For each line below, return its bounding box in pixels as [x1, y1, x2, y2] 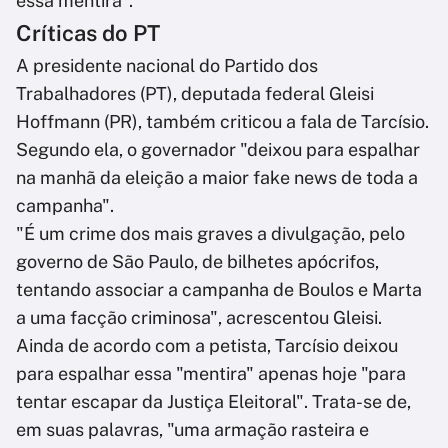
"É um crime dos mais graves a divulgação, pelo [16, 223, 405, 245]
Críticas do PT [16, 20, 160, 47]
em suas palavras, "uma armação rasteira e [16, 419, 369, 441]
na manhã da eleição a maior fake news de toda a [16, 167, 418, 189]
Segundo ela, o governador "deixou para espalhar [16, 139, 420, 161]
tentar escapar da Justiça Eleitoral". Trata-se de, [16, 391, 411, 413]
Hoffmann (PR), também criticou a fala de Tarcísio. [16, 111, 429, 133]
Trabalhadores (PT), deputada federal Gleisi [16, 83, 374, 105]
